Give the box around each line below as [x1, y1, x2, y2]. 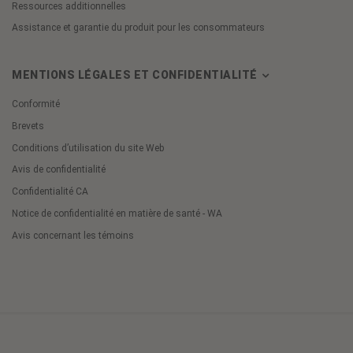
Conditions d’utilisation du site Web [12, 142, 164, 154]
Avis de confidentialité [12, 164, 106, 176]
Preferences [11, 268, 76, 283]
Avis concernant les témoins [12, 229, 134, 241]
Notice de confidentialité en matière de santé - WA [12, 207, 222, 219]
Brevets [12, 120, 44, 132]
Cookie [11, 251, 47, 266]
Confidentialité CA [12, 186, 88, 197]
